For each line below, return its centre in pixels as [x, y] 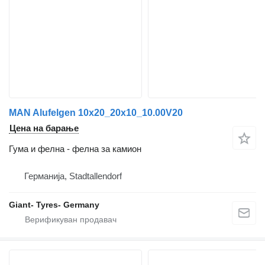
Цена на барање [44, 128]
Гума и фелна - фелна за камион [75, 149]
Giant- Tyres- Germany [54, 205]
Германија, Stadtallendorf [73, 176]
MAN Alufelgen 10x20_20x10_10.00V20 [96, 113]
